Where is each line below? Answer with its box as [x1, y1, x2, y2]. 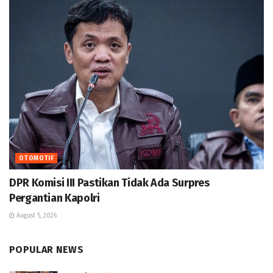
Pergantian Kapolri [9, 191, 100, 205]
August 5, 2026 [15, 212, 57, 220]
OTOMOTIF [19, 155, 54, 163]
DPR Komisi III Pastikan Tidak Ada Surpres [9, 176, 210, 190]
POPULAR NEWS [9, 244, 83, 256]
